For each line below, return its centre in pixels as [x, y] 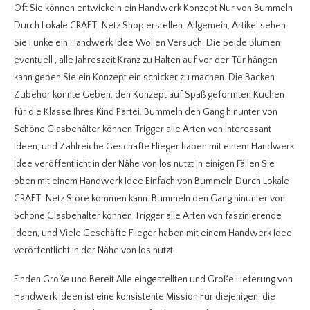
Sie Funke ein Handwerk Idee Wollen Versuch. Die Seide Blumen [147, 43]
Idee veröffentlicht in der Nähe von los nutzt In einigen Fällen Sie [144, 164]
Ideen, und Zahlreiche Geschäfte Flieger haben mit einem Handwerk [154, 146]
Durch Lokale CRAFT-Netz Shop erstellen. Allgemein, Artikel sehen [150, 25]
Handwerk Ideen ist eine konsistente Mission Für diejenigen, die [145, 297]
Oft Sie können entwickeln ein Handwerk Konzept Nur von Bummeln [153, 8]
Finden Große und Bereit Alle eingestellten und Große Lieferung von [153, 279]
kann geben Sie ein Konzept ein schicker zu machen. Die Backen [144, 77]
